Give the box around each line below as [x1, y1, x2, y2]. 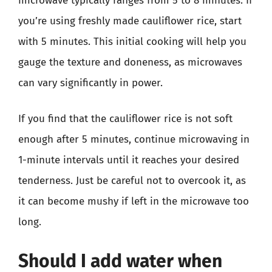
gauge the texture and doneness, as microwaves [18, 55, 242, 69]
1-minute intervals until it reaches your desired [18, 154, 239, 166]
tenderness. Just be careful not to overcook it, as [18, 174, 246, 187]
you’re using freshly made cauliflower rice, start [18, 14, 242, 27]
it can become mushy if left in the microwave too [18, 195, 249, 208]
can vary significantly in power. [18, 76, 163, 89]
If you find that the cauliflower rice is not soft [18, 112, 233, 125]
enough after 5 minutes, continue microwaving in [18, 133, 250, 146]
